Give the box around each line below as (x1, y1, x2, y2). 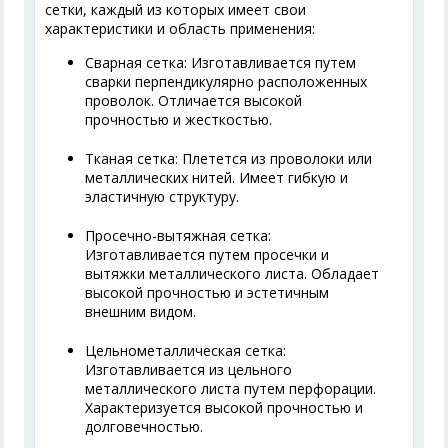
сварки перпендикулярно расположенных (85, 72, 368, 92)
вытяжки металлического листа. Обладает (85, 264, 380, 284)
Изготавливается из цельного (85, 360, 293, 380)
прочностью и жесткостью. (85, 110, 273, 130)
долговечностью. (85, 417, 204, 437)
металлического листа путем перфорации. (85, 379, 377, 399)
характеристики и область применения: (45, 19, 316, 39)
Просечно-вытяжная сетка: (85, 226, 272, 246)
